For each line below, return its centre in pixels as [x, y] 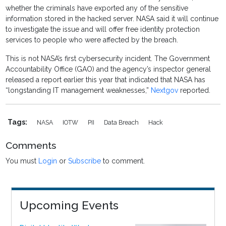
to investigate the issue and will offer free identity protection [103, 30]
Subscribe [85, 161]
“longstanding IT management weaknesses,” [78, 91]
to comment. [123, 161]
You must [22, 161]
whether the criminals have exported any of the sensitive [97, 8]
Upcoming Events [69, 205]
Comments [31, 146]
